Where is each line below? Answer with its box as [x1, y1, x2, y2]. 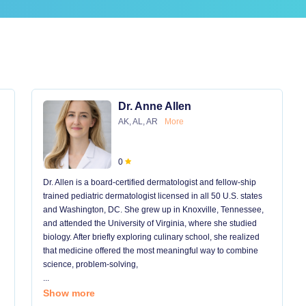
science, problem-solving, [43, 260, 138, 269]
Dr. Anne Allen [118, 100, 191, 112]
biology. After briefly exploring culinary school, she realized [43, 232, 260, 242]
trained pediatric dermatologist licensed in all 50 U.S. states [43, 191, 262, 201]
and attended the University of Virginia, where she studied [43, 219, 257, 228]
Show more [43, 288, 95, 298]
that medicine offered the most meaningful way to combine [43, 246, 258, 255]
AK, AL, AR [118, 117, 158, 126]
